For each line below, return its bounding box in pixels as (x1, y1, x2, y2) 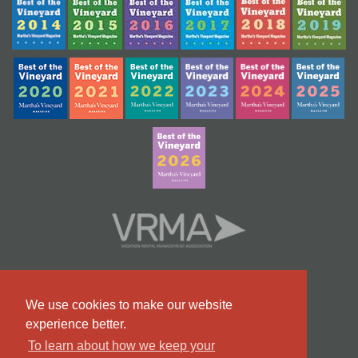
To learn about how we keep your (28, 339, 216, 353)
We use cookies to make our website (26, 298, 233, 312)
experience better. (26, 317, 126, 332)
